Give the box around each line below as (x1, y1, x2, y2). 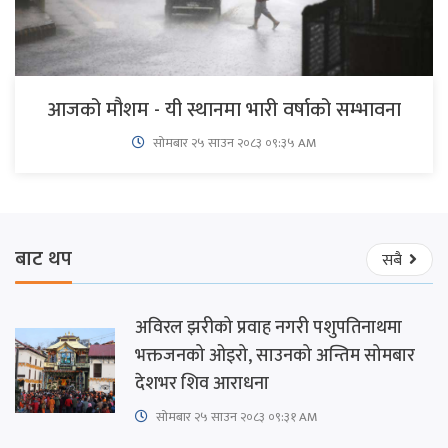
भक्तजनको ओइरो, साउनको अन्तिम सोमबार (135, 340, 415, 371)
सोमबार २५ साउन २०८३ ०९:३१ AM (153, 405, 318, 428)
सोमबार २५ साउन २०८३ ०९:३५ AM (149, 131, 317, 154)
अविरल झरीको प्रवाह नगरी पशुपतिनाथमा (135, 312, 402, 343)
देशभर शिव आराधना (135, 368, 269, 399)
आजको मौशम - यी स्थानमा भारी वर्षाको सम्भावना (47, 92, 401, 127)
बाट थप (15, 242, 72, 277)
